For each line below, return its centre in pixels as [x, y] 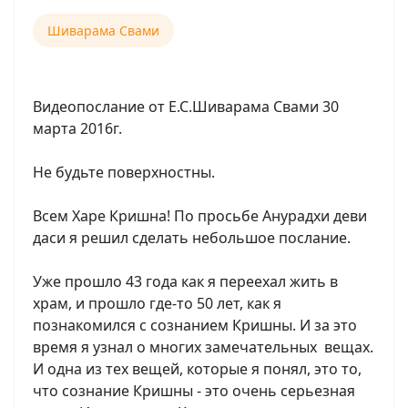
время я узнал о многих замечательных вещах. [203, 347]
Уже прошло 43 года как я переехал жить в [185, 281]
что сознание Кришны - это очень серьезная [194, 391]
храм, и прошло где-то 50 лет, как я [157, 303]
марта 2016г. [77, 128]
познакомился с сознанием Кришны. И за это [195, 325]
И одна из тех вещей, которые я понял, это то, [197, 369]
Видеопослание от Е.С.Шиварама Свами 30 [186, 107]
